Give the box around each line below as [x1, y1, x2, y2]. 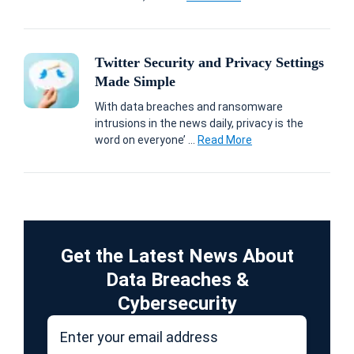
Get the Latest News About [60, 244, 294, 267]
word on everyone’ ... [95, 133, 198, 146]
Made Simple [95, 73, 175, 89]
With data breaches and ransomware [95, 100, 283, 113]
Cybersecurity [117, 292, 237, 314]
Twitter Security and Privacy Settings [95, 54, 324, 70]
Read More [198, 133, 252, 146]
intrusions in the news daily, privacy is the [95, 116, 303, 130]
